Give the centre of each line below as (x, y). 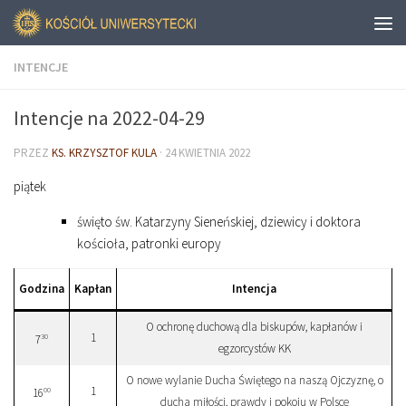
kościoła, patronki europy (149, 243)
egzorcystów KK (254, 348)
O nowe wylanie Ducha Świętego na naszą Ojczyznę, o (254, 380)
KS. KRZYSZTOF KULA (104, 153)
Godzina (42, 289)
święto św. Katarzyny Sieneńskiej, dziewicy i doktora (219, 222)
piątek (30, 186)
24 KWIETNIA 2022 (208, 153)
